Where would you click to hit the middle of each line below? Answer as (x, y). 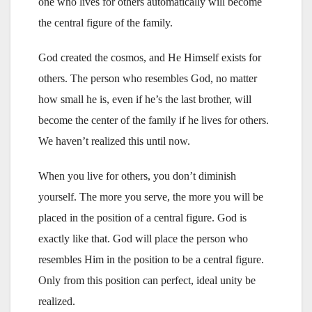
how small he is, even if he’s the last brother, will (145, 99)
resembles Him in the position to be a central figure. (151, 259)
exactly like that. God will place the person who (143, 238)
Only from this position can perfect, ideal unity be (147, 280)
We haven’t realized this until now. (114, 141)
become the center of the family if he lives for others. (154, 120)
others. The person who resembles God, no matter (148, 78)
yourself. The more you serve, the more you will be (151, 196)
